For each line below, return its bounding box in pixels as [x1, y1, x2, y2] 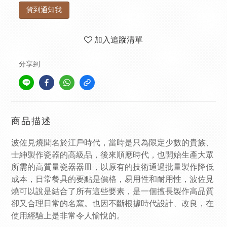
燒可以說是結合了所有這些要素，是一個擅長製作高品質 [11, 187, 214, 196]
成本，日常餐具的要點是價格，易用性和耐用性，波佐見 [11, 175, 214, 183]
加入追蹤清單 [94, 36, 143, 44]
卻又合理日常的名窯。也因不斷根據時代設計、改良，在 [11, 200, 214, 208]
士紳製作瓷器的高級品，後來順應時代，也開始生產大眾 [11, 151, 214, 159]
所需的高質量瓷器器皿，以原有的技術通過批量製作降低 [11, 163, 214, 171]
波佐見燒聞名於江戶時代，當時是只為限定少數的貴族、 [11, 139, 214, 147]
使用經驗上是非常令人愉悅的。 [11, 212, 127, 220]
